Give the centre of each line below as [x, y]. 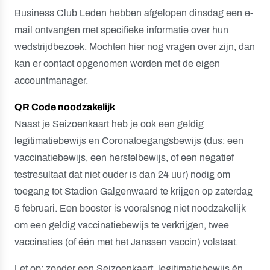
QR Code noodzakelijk [65, 107]
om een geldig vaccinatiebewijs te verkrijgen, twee [122, 225]
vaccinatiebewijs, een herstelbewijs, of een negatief [124, 158]
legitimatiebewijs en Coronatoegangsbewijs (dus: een [129, 141]
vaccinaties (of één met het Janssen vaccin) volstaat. [127, 242]
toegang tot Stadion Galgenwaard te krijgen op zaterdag [133, 191]
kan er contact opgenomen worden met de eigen [117, 64]
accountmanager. [51, 80]
